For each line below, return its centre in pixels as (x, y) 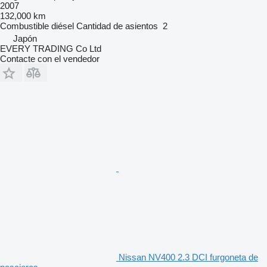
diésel (63, 26)
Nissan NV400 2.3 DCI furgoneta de (188, 257)
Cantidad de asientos (117, 26)
